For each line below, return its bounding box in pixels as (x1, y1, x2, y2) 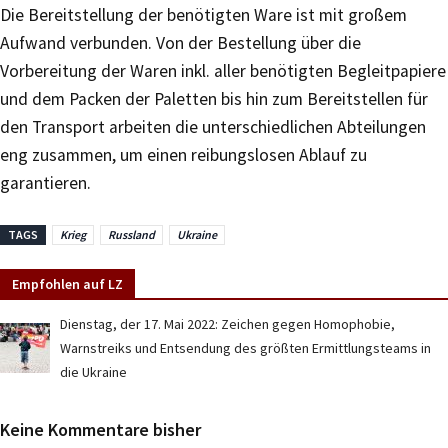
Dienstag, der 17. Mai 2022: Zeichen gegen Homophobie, (60, 315, 395, 334)
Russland (108, 226, 155, 242)
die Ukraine (60, 363, 127, 382)
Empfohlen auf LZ (12, 275, 123, 294)
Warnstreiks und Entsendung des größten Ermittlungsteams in (60, 339, 431, 358)
